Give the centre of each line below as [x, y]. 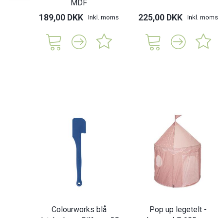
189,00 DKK [61, 17]
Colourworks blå [79, 210]
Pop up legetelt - [178, 210]
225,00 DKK [160, 17]
